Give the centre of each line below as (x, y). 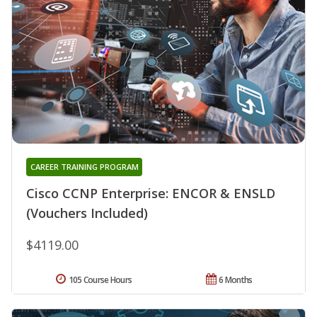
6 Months (236, 279)
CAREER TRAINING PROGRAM (84, 166)
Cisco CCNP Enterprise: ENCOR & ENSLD (151, 193)
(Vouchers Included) (87, 213)
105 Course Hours (100, 279)
